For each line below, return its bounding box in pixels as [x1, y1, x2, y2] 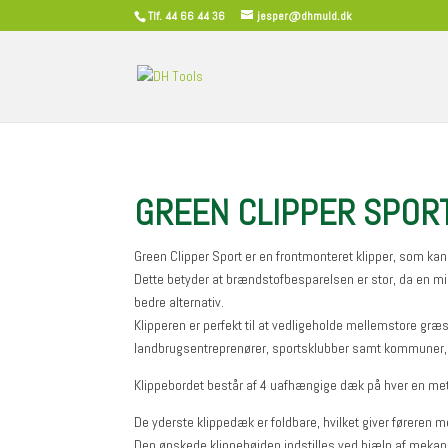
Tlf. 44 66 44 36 [148, 8, 226, 24]
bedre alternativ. [134, 292, 225, 311]
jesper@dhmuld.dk [257, 8, 353, 24]
